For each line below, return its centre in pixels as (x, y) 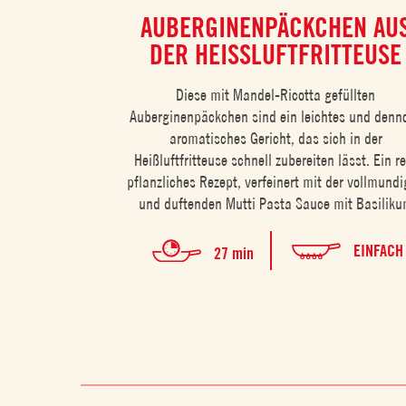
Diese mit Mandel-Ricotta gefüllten (276, 94)
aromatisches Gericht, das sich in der (275, 138)
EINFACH (378, 250)
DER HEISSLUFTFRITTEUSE (270, 54)
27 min (233, 254)
